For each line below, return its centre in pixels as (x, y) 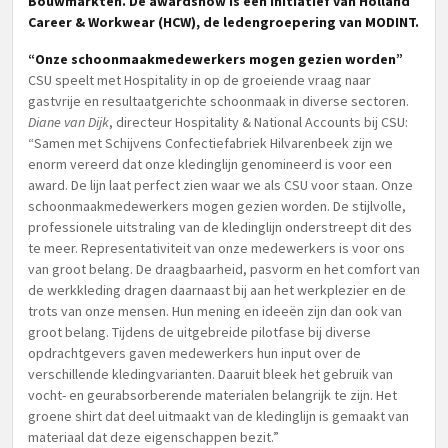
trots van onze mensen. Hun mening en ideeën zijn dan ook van (215, 311)
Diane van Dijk (68, 122)
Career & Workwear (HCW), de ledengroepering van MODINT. (223, 22)
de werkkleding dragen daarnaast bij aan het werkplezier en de (217, 290)
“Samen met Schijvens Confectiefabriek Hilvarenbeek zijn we (210, 143)
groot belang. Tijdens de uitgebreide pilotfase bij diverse (199, 332)
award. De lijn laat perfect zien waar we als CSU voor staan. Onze (220, 185)
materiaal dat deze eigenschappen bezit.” (153, 437)
